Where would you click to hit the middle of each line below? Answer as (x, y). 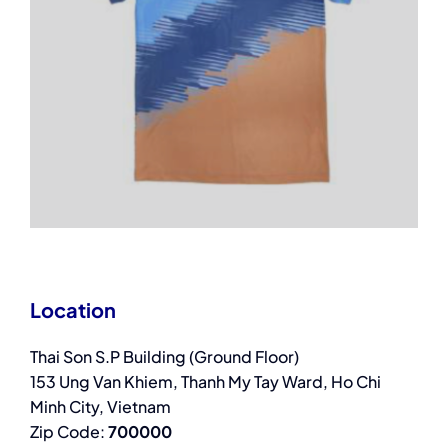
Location (72, 309)
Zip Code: (68, 431)
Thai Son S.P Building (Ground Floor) (164, 356)
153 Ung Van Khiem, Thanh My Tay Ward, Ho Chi (205, 381)
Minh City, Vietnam (100, 406)
